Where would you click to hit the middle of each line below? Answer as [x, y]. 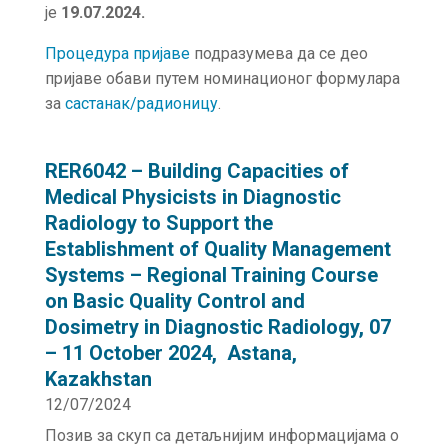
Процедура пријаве [117, 53]
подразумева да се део [278, 53]
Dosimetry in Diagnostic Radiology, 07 [217, 327]
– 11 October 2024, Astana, [170, 353]
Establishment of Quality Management [217, 249]
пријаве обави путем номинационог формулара [222, 78]
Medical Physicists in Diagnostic [192, 197]
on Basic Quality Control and [174, 301]
